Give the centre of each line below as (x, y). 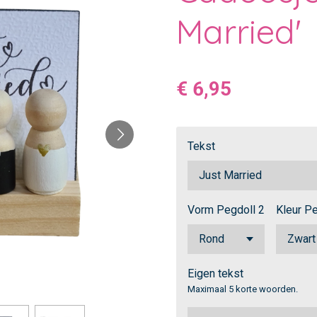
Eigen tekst (215, 273)
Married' (239, 31)
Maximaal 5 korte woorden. (243, 289)
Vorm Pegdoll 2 (226, 209)
